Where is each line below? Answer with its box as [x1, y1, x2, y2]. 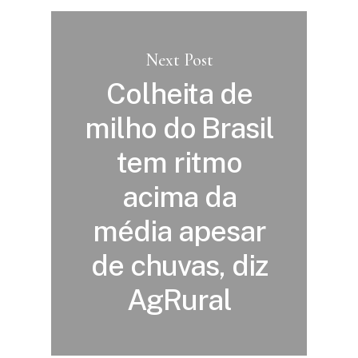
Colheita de [105, 76, 253, 110]
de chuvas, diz [91, 248, 268, 282]
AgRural [127, 282, 232, 316]
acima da [121, 179, 237, 213]
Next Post [145, 49, 213, 70]
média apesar [93, 213, 266, 248]
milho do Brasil [85, 110, 274, 145]
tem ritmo [117, 145, 242, 179]
